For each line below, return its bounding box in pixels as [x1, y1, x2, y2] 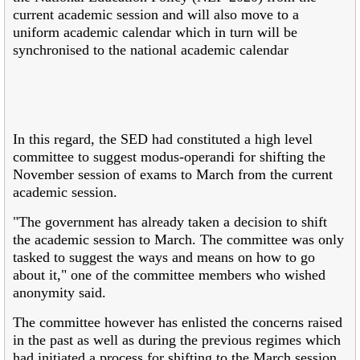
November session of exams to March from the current [13, 166, 333, 182]
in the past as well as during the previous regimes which [13, 331, 341, 348]
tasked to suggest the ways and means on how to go [13, 248, 315, 265]
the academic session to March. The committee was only [13, 231, 344, 247]
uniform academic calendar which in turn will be [13, 23, 297, 40]
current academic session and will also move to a [13, 6, 299, 22]
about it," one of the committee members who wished [13, 266, 325, 283]
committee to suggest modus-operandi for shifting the [13, 148, 325, 165]
